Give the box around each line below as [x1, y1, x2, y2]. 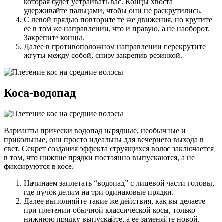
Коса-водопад [4, 86, 76, 100]
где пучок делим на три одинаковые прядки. [24, 188, 174, 197]
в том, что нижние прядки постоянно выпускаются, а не [4, 153, 195, 162]
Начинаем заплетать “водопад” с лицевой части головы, [24, 179, 214, 188]
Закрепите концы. [24, 33, 84, 42]
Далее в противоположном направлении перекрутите [24, 42, 206, 51]
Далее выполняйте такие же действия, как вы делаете [24, 197, 205, 206]
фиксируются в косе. [4, 162, 74, 171]
